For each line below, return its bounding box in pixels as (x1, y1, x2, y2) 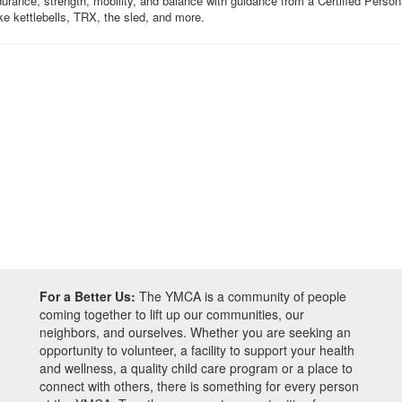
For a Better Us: (39, 287, 135, 305)
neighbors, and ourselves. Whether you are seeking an (39, 323, 351, 341)
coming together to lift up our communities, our (39, 305, 304, 323)
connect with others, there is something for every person (39, 377, 359, 395)
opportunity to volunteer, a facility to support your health (39, 341, 354, 359)
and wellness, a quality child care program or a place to (39, 359, 353, 377)
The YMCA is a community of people (135, 287, 346, 305)
